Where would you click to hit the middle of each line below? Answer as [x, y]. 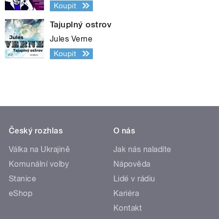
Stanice [23, 178]
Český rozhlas [36, 131]
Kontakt [128, 208]
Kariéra [126, 193]
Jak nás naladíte [142, 149]
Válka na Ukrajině [40, 149]
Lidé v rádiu [134, 178]
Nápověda [132, 164]
